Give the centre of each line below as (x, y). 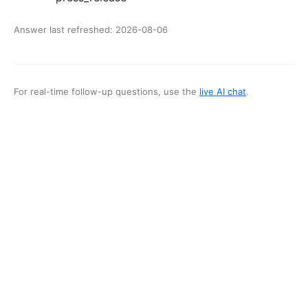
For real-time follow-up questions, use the (105, 92)
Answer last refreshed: (63, 30)
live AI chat (223, 92)
